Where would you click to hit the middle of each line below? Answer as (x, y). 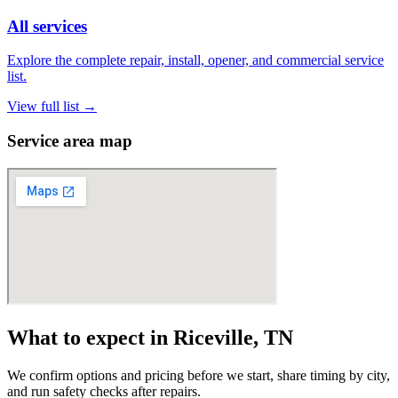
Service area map (70, 140)
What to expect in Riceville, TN (150, 337)
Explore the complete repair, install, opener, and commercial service (195, 60)
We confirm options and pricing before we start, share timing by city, (199, 375)
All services (47, 26)
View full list (45, 107)
